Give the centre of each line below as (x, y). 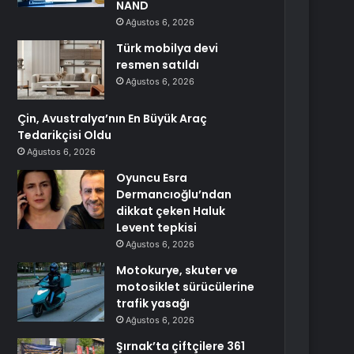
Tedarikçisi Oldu (65, 135)
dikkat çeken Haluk (171, 211)
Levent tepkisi (157, 228)
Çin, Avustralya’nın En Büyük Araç (113, 119)
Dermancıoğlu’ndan (174, 194)
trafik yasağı (153, 303)
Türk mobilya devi (168, 48)
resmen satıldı (158, 65)
